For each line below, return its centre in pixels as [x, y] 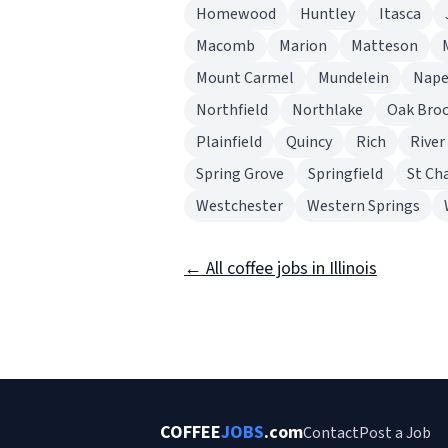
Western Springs [363, 206]
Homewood [236, 14]
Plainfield [229, 142]
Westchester [239, 206]
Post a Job [395, 433]
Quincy [309, 142]
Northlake [327, 110]
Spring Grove [240, 174]
